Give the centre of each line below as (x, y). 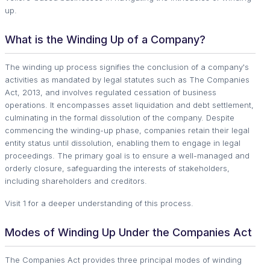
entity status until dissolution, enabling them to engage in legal (123, 143)
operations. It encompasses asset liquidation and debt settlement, (129, 105)
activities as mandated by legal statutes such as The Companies (127, 79)
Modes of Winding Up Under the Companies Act (128, 232)
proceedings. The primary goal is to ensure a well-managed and (127, 155)
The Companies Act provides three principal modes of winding (123, 259)
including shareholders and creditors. (76, 181)
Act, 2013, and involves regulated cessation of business (111, 92)
